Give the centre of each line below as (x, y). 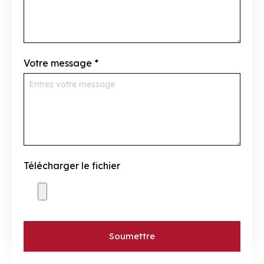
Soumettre (132, 236)
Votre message (58, 63)
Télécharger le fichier (72, 166)
